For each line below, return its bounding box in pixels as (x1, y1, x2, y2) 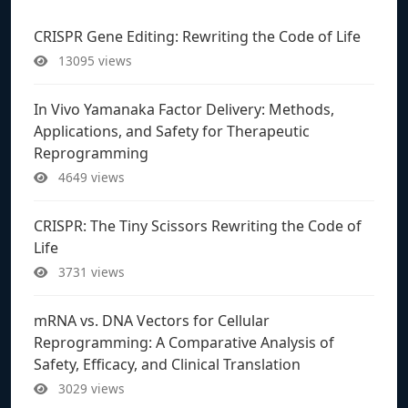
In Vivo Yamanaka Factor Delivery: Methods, (34, 98, 334, 119)
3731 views (55, 262, 125, 280)
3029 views (55, 379, 125, 397)
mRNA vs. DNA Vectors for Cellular (34, 310, 270, 331)
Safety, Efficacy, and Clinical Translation (34, 353, 301, 374)
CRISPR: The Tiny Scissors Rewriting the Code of (34, 215, 362, 236)
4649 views (55, 168, 125, 186)
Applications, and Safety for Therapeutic (34, 120, 310, 141)
